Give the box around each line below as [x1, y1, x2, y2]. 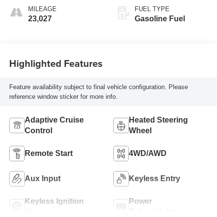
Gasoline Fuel [135, 15, 185, 23]
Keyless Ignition [24, 197, 84, 206]
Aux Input [24, 174, 61, 183]
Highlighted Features [9, 56, 103, 70]
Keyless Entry [129, 174, 180, 183]
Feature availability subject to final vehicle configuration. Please [9, 83, 188, 91]
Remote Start [24, 149, 73, 158]
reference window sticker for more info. [9, 93, 118, 100]
